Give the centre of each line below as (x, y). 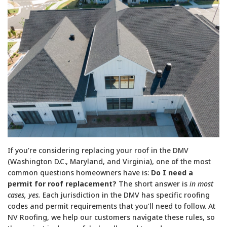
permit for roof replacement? (62, 184)
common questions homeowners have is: (79, 173)
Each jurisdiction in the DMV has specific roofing (125, 195)
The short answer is (153, 184)
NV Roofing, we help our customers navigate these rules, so (111, 217)
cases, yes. (24, 195)
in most (201, 184)
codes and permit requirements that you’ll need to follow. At (111, 206)
